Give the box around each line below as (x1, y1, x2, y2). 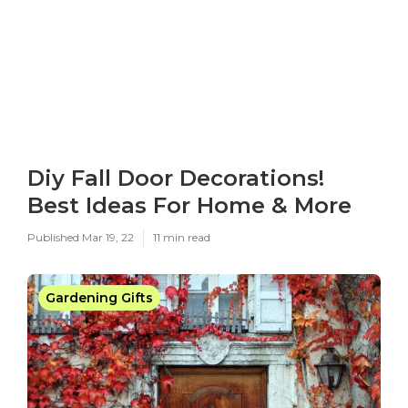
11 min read (153, 230, 210, 244)
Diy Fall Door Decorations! (27, 165, 324, 191)
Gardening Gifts (46, 290, 153, 306)
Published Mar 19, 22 (27, 230, 134, 244)
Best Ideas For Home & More (27, 192, 352, 219)
